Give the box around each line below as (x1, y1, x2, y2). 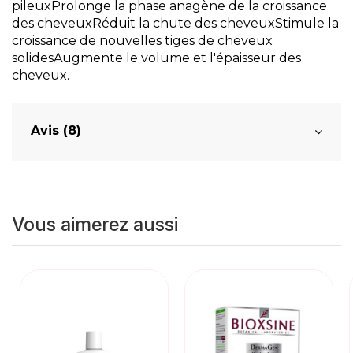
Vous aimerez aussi (12, 213, 178, 236)
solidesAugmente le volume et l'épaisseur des (12, 50, 301, 66)
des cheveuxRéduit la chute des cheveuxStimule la (12, 16, 339, 32)
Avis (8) (31, 123, 81, 139)
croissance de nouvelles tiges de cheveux (12, 33, 273, 49)
